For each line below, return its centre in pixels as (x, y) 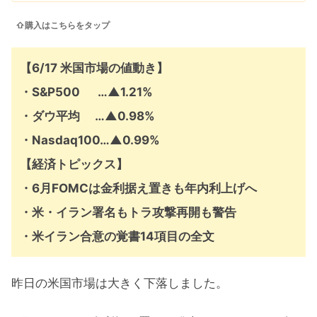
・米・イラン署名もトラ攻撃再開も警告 (128, 212)
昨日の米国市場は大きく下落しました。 (120, 283)
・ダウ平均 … (62, 116)
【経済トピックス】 (74, 164)
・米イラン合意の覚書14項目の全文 (117, 236)
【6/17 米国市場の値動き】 (94, 68)
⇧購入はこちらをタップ (63, 25)
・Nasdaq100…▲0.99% (90, 140)
